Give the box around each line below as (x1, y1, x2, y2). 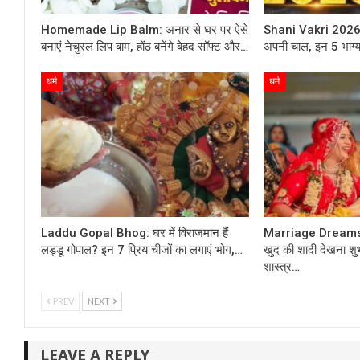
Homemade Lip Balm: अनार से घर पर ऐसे (41, 22, 248, 37)
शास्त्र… (263, 260, 300, 275)
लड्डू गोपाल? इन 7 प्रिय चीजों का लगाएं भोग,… (41, 243, 243, 258)
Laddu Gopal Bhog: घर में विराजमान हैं (41, 226, 228, 241)
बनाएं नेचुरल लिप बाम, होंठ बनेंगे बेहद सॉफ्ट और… (41, 39, 248, 54)
